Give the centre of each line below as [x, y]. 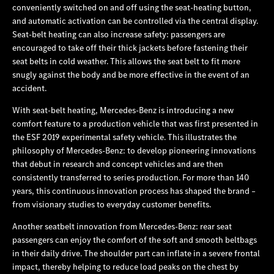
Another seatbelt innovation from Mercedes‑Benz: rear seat [122, 226]
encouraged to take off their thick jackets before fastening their [130, 47]
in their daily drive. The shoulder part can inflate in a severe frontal [136, 253]
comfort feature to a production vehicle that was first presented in [135, 123]
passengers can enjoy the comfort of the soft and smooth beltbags [135, 239]
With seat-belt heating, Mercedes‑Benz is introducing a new [123, 110]
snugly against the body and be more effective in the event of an [131, 74]
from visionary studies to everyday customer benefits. [112, 204]
